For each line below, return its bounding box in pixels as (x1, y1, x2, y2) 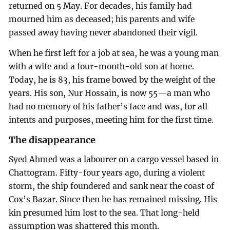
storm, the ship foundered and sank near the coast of (9, 181, 215, 191)
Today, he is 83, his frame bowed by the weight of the (9, 75, 216, 85)
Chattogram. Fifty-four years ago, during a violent (9, 167, 205, 178)
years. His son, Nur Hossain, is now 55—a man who (9, 88, 210, 99)
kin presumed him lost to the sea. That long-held (9, 207, 200, 218)
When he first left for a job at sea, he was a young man (9, 48, 219, 59)
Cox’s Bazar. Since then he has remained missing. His (9, 194, 218, 204)
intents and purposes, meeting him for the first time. (9, 115, 214, 125)
